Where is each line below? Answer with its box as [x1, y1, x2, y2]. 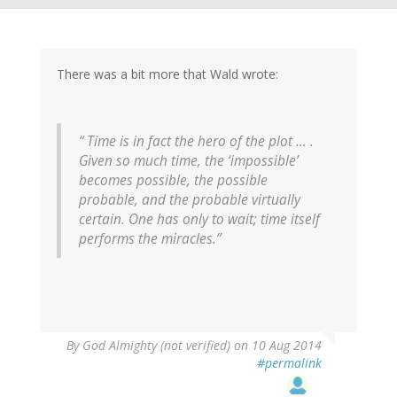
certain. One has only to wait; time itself [79, 209, 320, 229]
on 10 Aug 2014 [230, 336, 322, 354]
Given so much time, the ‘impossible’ [79, 151, 299, 170]
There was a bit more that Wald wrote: [57, 65, 278, 82]
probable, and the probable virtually [79, 190, 300, 209]
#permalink [257, 354, 322, 371]
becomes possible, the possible [79, 170, 268, 190]
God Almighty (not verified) [82, 336, 230, 354]
